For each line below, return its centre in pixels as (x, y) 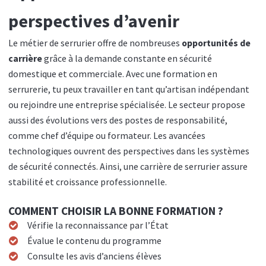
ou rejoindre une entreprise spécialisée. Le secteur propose (127, 104)
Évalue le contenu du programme (94, 241)
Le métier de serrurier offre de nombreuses (95, 43)
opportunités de (216, 43)
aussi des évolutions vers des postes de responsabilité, (118, 120)
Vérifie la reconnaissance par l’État (98, 226)
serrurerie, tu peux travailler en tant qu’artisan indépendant (129, 89)
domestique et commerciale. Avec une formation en (113, 74)
